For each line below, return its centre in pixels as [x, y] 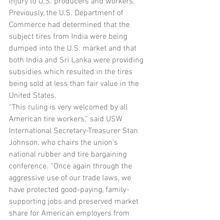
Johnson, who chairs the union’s [64, 143]
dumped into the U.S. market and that [74, 49]
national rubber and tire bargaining [69, 155]
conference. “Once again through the [71, 166]
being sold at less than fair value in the [75, 84]
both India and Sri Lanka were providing [77, 60]
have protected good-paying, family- [69, 190]
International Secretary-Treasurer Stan [74, 131]
